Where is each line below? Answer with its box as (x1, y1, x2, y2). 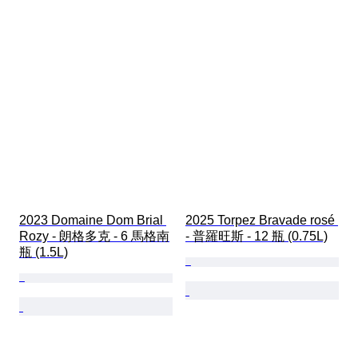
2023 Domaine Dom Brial (19, 213, 166, 227)
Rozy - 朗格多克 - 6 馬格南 (19, 229, 169, 243)
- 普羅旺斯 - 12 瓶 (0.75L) (185, 229, 328, 243)
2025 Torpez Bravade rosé (185, 213, 338, 227)
